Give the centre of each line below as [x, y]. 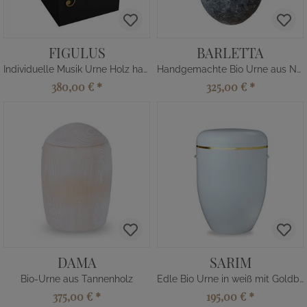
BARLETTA [230, 52]
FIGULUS [77, 52]
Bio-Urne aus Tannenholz [77, 279]
